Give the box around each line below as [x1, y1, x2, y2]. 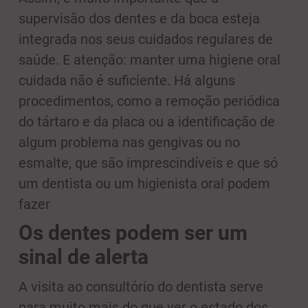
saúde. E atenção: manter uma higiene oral [19, 52, 280, 69]
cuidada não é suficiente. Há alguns [19, 72, 235, 89]
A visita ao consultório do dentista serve [19, 278, 263, 296]
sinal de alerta [19, 245, 148, 269]
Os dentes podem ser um [19, 221, 247, 245]
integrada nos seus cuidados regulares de [19, 31, 273, 48]
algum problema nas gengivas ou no [19, 134, 240, 151]
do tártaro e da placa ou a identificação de [19, 113, 275, 131]
